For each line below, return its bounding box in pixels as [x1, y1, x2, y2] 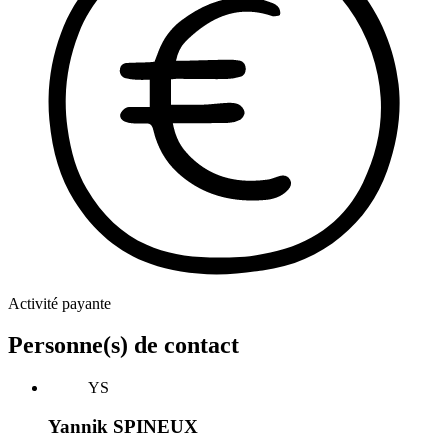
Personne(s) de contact [8, 332, 239, 359]
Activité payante [8, 294, 111, 312]
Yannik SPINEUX [48, 416, 198, 438]
